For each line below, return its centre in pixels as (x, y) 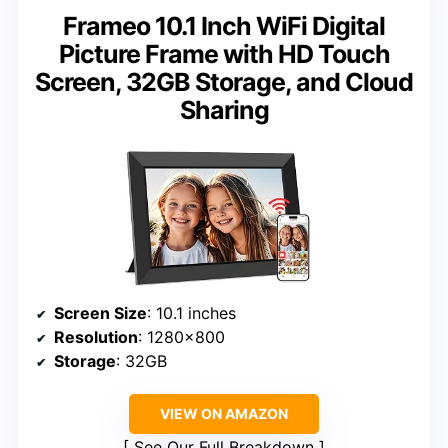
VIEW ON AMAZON (224, 414)
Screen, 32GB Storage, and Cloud (224, 82)
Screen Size (100, 313)
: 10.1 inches (191, 313)
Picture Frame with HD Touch (224, 54)
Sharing (224, 110)
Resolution (96, 337)
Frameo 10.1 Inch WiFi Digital (224, 26)
